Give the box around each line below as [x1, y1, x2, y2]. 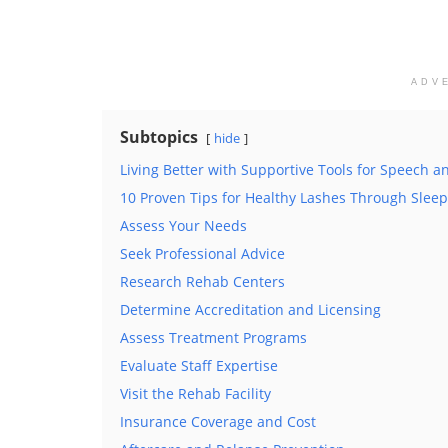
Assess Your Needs [120, 215, 247, 235]
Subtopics [120, 125, 198, 148]
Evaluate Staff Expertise [120, 355, 278, 375]
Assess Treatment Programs [120, 327, 307, 347]
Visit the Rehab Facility [120, 383, 271, 403]
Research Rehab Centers [120, 271, 285, 291]
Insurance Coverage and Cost [120, 411, 316, 431]
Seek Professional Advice [120, 243, 285, 263]
